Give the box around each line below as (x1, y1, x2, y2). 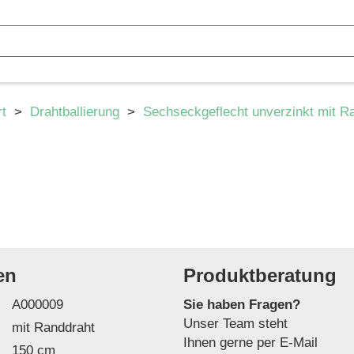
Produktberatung (183, 265, 337, 286)
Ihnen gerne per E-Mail (183, 335, 318, 350)
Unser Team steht (183, 316, 288, 331)
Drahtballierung (30, 104, 123, 119)
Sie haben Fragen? (183, 297, 301, 312)
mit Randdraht (12, 320, 95, 335)
